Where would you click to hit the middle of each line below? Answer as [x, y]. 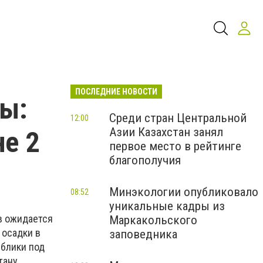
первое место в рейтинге [175, 146]
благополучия [145, 160]
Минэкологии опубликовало [184, 192]
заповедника [143, 234]
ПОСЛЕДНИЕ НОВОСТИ [116, 92]
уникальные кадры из [167, 206]
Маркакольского [153, 220]
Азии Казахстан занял [166, 132]
